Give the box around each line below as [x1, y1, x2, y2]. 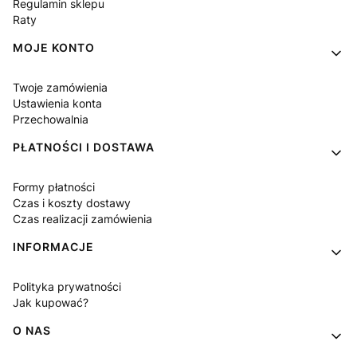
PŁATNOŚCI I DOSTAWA [13, 139, 155, 154]
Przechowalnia [13, 112, 88, 126]
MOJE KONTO [13, 40, 95, 54]
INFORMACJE [13, 239, 94, 253]
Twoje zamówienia [13, 80, 108, 94]
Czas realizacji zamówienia [13, 211, 152, 226]
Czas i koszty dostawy [13, 195, 131, 210]
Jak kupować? [13, 295, 88, 309]
